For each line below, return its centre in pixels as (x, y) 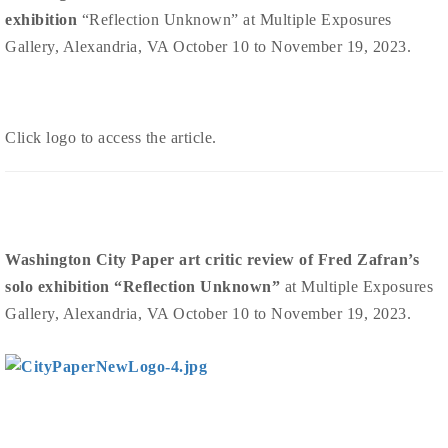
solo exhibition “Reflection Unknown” (145, 287)
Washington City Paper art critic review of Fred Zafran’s (212, 260)
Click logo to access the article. (111, 138)
